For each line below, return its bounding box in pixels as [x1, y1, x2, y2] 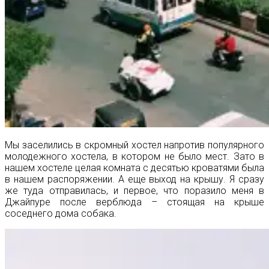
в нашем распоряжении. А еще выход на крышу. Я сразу [5, 173, 264, 185]
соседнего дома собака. [5, 207, 116, 219]
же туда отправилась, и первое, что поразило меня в [5, 184, 264, 196]
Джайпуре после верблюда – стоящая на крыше [5, 196, 264, 208]
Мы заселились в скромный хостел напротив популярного [5, 139, 264, 151]
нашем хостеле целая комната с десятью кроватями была [5, 162, 264, 174]
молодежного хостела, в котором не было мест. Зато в [5, 150, 264, 162]
